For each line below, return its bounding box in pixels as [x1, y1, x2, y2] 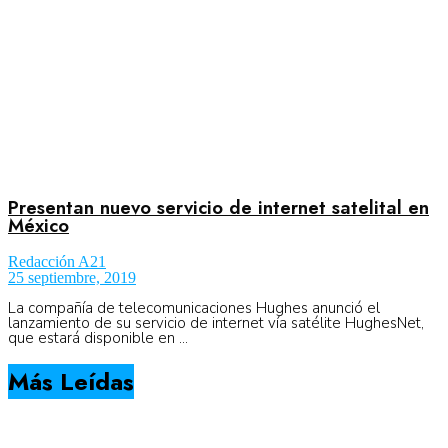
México [8, 212, 69, 240]
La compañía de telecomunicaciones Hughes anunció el [8, 298, 380, 319]
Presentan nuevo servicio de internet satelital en [8, 194, 429, 222]
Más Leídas [8, 364, 134, 400]
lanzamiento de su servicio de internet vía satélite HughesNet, [8, 313, 424, 334]
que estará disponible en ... [8, 328, 188, 349]
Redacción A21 [8, 253, 106, 271]
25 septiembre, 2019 [8, 269, 136, 287]
